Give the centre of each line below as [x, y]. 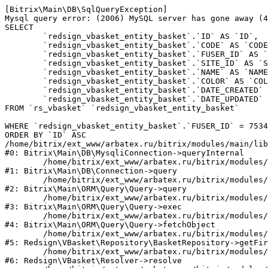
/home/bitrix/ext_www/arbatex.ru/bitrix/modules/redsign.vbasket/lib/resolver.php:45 [24, 252]
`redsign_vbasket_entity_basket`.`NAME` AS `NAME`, [24, 72]
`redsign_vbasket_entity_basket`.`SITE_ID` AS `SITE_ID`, [24, 63]
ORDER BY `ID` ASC [45, 135]
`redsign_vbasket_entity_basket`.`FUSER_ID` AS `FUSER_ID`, [24, 54]
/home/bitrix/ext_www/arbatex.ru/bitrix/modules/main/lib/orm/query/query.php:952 [24, 198]
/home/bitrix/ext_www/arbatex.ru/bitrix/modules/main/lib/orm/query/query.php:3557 [24, 180]
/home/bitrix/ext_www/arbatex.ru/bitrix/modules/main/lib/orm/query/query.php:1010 [24, 216]
